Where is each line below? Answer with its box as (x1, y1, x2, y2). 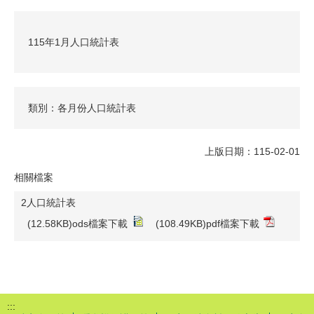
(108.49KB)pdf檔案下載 (156, 217, 259, 229)
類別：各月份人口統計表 (28, 102, 136, 114)
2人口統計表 (21, 196, 76, 208)
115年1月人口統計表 (28, 36, 119, 48)
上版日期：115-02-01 (205, 146, 300, 158)
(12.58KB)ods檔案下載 (27, 217, 128, 229)
